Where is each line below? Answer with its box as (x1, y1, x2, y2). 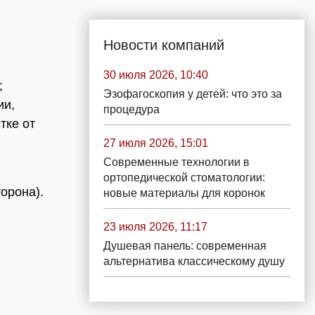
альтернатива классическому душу (103, 255, 285, 267)
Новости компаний (103, 37, 224, 53)
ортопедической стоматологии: (103, 172, 265, 184)
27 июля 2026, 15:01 (103, 137, 208, 149)
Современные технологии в (103, 156, 250, 168)
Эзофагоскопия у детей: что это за (103, 88, 282, 100)
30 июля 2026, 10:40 (103, 69, 208, 81)
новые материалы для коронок (103, 187, 265, 199)
